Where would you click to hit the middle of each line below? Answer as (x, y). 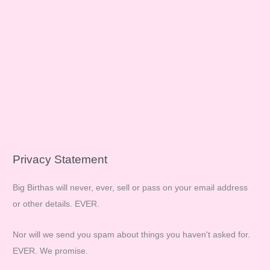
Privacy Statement (60, 159)
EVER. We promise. (51, 251)
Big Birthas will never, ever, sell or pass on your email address (130, 188)
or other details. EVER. (56, 204)
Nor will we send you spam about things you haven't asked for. (132, 234)
